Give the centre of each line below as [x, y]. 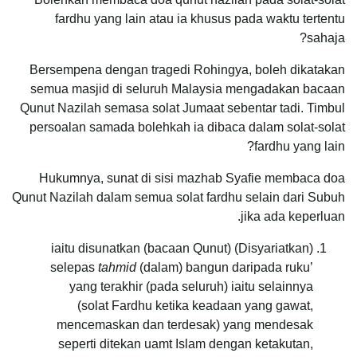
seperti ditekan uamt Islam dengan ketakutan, [186, 344]
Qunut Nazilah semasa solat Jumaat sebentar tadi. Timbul [182, 108]
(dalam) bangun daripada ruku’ [225, 268]
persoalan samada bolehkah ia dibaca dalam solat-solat [187, 127]
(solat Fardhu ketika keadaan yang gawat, [195, 306]
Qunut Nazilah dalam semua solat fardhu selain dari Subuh [178, 198]
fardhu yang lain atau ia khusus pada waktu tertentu [200, 19]
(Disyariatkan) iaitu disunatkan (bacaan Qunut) [141, 249]
